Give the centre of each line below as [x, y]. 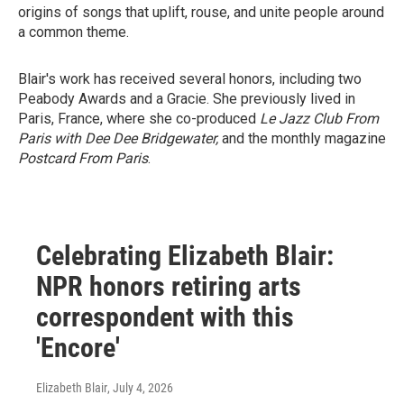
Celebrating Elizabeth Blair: [185, 256]
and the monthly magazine [304, 138]
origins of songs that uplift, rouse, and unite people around [201, 12]
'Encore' [78, 348]
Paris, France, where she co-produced [139, 119]
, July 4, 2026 [140, 388]
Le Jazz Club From [319, 119]
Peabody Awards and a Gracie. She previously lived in [187, 99]
